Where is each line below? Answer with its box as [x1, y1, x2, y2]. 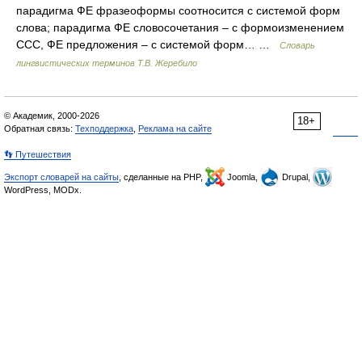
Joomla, [225, 172, 260, 182]
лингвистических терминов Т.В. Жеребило [16, 58, 197, 68]
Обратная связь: [4, 124, 75, 133]
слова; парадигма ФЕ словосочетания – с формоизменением [16, 21, 344, 34]
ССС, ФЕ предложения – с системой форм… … [16, 38, 280, 51]
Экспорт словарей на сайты [4, 172, 119, 182]
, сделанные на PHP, [119, 172, 205, 182]
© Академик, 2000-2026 [4, 111, 99, 120]
